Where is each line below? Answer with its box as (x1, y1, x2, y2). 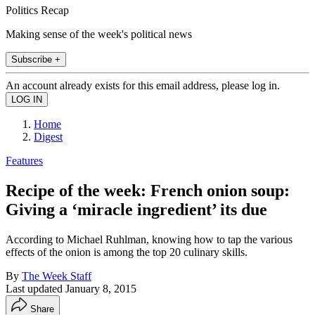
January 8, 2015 (65, 282, 136, 295)
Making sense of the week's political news (6, 27, 192, 40)
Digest (34, 130, 63, 143)
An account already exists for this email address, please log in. (6, 79, 280, 91)
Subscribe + (11, 53, 60, 65)
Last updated (6, 282, 65, 295)
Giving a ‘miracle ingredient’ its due (6, 200, 267, 219)
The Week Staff (22, 269, 91, 282)
